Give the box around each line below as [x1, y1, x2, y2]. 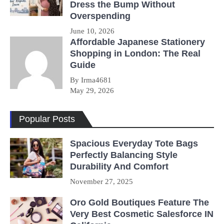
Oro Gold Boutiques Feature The [70, 197, 209, 208]
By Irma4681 [70, 76, 111, 84]
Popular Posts [19, 114, 75, 124]
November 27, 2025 [70, 177, 133, 186]
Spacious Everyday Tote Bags [70, 138, 198, 149]
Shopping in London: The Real [70, 48, 200, 59]
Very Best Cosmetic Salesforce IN [70, 209, 213, 219]
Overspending [70, 11, 130, 21]
